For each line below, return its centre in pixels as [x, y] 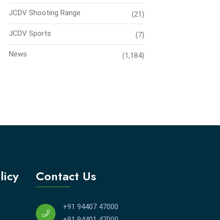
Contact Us [66, 176]
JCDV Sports [30, 34]
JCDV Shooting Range [45, 13]
